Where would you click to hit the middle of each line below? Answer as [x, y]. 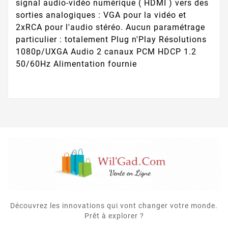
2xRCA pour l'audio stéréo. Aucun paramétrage [110, 27]
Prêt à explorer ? [114, 216]
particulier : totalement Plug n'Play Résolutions [111, 40]
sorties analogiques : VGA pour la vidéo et [101, 15]
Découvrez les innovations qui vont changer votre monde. [114, 206]
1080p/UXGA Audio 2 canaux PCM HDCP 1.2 [106, 52]
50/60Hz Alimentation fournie [76, 64]
